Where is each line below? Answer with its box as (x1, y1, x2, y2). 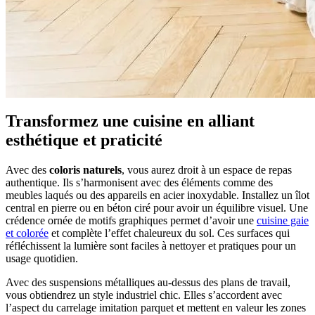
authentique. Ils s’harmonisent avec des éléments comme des (6, 176, 273, 188)
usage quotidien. (6, 252, 78, 264)
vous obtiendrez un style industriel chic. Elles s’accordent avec (6, 288, 282, 301)
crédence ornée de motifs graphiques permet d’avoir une (6, 214, 257, 226)
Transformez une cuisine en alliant (6, 111, 255, 130)
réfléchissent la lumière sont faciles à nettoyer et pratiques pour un (6, 239, 296, 252)
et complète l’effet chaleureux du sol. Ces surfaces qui (49, 226, 290, 239)
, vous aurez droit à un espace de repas (122, 163, 292, 176)
